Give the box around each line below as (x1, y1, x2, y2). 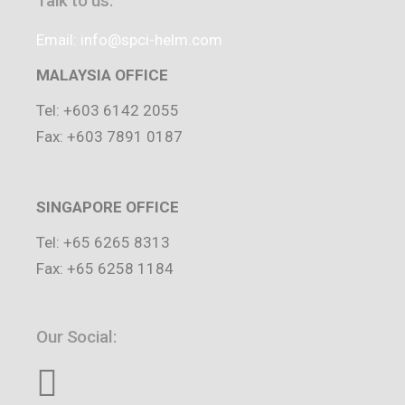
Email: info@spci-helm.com (36, 31, 223, 49)
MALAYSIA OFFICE (36, 66, 169, 84)
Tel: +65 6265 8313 (36, 233, 171, 251)
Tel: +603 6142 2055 (36, 101, 180, 119)
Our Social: (36, 326, 117, 347)
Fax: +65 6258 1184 (36, 259, 174, 278)
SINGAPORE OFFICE (36, 198, 180, 216)
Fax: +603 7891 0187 (36, 127, 184, 146)
